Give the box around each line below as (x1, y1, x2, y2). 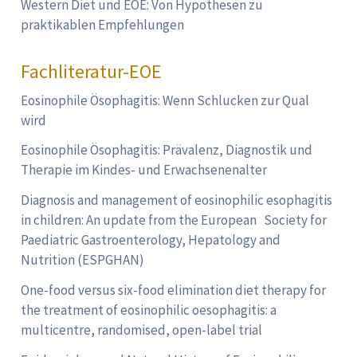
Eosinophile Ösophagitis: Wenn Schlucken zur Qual (21, 91, 310, 109)
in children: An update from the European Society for (21, 211, 328, 229)
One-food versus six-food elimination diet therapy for (21, 280, 327, 299)
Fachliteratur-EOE (21, 58, 163, 84)
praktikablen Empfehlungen (21, 16, 185, 34)
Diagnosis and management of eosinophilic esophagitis (21, 191, 333, 210)
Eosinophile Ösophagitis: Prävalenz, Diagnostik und (21, 141, 313, 159)
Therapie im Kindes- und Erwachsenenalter (21, 161, 268, 179)
